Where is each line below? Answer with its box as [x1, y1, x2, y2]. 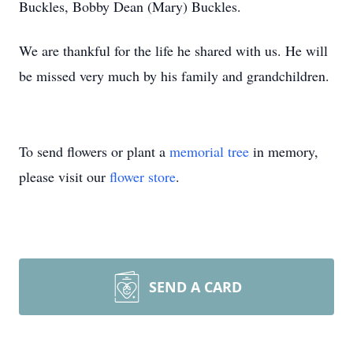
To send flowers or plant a [19, 142, 169, 161]
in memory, [249, 142, 318, 161]
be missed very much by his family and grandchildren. [19, 66, 329, 85]
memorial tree [169, 142, 249, 161]
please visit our [19, 167, 110, 186]
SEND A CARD [149, 277, 242, 296]
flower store [110, 167, 176, 186]
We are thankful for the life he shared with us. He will [19, 41, 328, 60]
